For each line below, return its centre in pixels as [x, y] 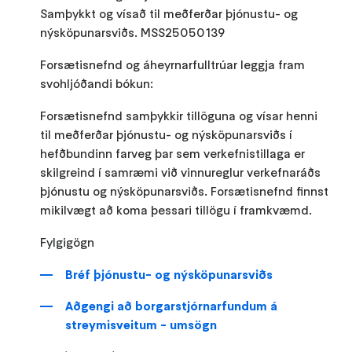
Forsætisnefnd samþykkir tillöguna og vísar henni [179, 115]
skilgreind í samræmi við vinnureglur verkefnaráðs [181, 172]
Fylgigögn [68, 242]
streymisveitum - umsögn [141, 324]
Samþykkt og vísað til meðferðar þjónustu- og [169, 13]
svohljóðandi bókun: [97, 83]
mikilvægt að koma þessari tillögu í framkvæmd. [176, 209]
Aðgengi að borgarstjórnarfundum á [172, 305]
